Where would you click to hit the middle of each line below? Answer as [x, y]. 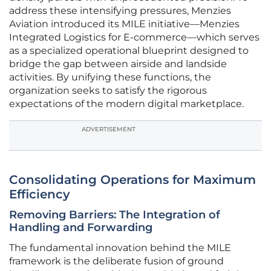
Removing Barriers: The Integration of [115, 215]
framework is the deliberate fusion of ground [116, 261]
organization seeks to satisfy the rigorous [108, 91]
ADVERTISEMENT [109, 129]
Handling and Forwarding [81, 228]
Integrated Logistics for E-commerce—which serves [134, 38]
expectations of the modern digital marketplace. [126, 104]
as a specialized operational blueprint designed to [129, 51]
